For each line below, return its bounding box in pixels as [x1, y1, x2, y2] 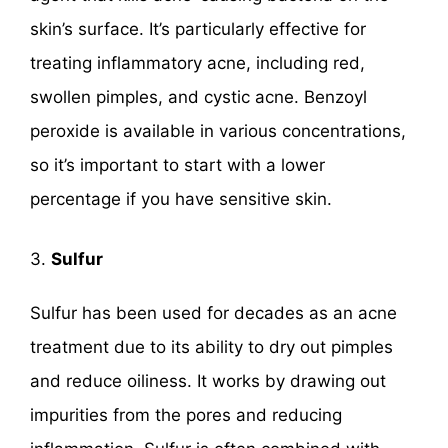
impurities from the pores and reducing [30, 404, 342, 425]
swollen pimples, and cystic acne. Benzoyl [30, 87, 367, 108]
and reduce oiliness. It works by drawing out [30, 370, 386, 391]
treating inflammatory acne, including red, [30, 53, 365, 74]
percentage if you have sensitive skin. [30, 189, 332, 210]
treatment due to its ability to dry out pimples [30, 336, 393, 357]
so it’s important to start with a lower [30, 155, 325, 176]
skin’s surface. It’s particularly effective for [30, 19, 366, 40]
